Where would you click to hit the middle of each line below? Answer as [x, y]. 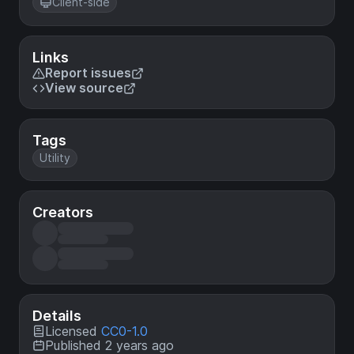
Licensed [73, 331]
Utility [55, 158]
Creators [63, 213]
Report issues [88, 73]
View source [84, 88]
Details [57, 316]
